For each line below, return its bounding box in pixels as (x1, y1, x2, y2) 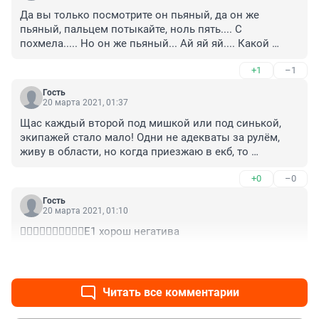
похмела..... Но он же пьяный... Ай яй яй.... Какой (20, 36, 269, 50)
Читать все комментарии (103, 285, 239, 299)
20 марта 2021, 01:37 (43, 97, 128, 108)
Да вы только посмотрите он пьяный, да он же (20, 8, 259, 21)
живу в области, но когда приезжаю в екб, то (20, 145, 249, 158)
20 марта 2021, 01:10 (43, 205, 128, 216)
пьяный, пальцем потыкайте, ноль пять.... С (20, 22, 242, 36)
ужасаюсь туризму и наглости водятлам (20, 159, 223, 172)
